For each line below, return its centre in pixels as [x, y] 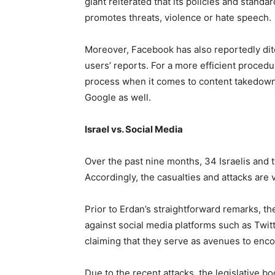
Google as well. [118, 97]
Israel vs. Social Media [134, 129]
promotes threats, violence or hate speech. [178, 17]
